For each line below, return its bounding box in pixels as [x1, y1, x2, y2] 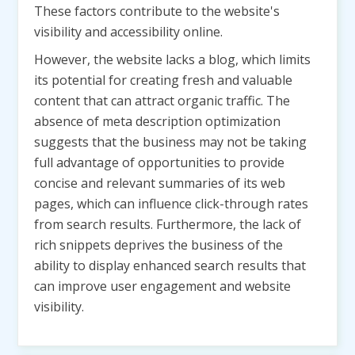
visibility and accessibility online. [34, 23, 223, 40]
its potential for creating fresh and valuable [34, 71, 292, 89]
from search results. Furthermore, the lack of [34, 216, 301, 233]
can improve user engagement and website [34, 277, 291, 295]
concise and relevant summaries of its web [34, 174, 285, 192]
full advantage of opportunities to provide [34, 154, 284, 171]
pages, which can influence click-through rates [34, 195, 308, 212]
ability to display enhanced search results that [34, 257, 306, 274]
